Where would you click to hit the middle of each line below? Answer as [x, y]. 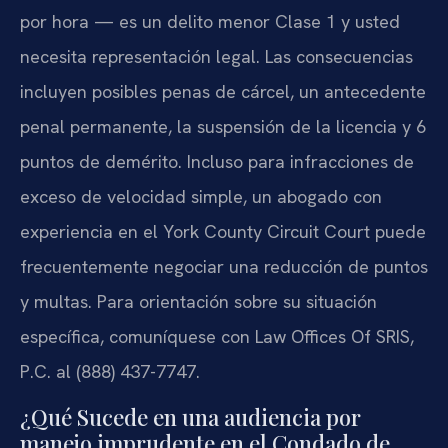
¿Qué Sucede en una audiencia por [190, 416]
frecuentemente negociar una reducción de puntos [224, 267]
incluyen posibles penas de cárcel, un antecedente [223, 92]
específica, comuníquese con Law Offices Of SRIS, [217, 337]
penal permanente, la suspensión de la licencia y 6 [223, 127]
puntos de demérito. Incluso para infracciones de [217, 162]
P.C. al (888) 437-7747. [110, 372]
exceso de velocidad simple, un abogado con [201, 197]
